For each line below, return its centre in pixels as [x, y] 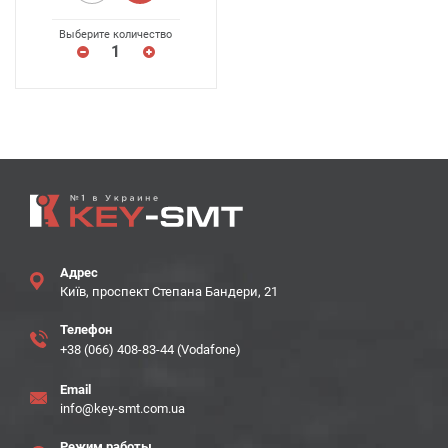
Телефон [86, 329]
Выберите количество [116, 34]
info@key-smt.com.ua [122, 408]
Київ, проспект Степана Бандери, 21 [169, 291]
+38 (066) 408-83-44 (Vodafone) [150, 349]
